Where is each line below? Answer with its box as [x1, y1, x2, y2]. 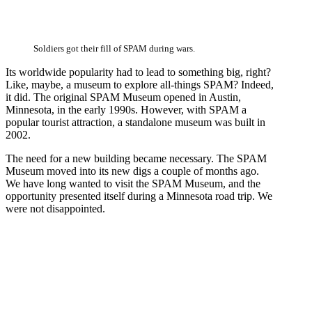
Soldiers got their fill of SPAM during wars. [33, 44, 195, 54]
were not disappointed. [6, 203, 105, 215]
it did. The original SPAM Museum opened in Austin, [6, 91, 241, 104]
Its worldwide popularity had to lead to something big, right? [6, 66, 271, 79]
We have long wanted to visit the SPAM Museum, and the [6, 178, 260, 190]
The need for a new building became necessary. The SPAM [6, 153, 267, 165]
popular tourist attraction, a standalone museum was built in [6, 116, 265, 129]
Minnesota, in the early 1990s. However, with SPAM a [6, 104, 247, 116]
